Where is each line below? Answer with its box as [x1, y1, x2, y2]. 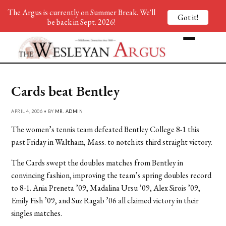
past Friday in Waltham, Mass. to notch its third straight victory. [11, 136, 213, 147]
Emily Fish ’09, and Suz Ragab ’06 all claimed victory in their [11, 195, 199, 206]
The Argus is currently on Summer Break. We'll [7, 7, 155, 18]
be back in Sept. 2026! [47, 17, 116, 27]
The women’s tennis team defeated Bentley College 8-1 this [11, 124, 200, 135]
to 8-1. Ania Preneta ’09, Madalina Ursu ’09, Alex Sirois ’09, [11, 182, 201, 193]
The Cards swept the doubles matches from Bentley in [11, 157, 184, 168]
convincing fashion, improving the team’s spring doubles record [11, 169, 212, 181]
